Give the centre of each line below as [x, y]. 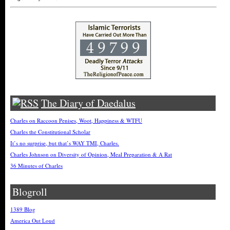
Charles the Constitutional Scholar [50, 132]
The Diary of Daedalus [88, 103]
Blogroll [30, 192]
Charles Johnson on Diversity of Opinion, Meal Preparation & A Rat [91, 154]
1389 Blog [23, 209]
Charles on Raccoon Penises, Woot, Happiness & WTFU [76, 120]
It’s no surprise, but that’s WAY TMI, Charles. [65, 143]
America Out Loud [33, 221]
